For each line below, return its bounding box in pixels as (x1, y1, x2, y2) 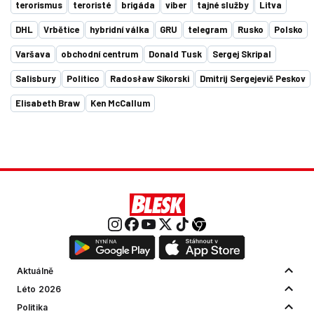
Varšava (15, 48, 50, 60)
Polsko (274, 24, 303, 36)
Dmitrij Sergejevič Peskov (200, 73, 306, 85)
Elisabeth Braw (15, 97, 80, 109)
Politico (67, 73, 100, 85)
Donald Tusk (149, 48, 202, 60)
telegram (188, 24, 227, 36)
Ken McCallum (90, 97, 150, 109)
